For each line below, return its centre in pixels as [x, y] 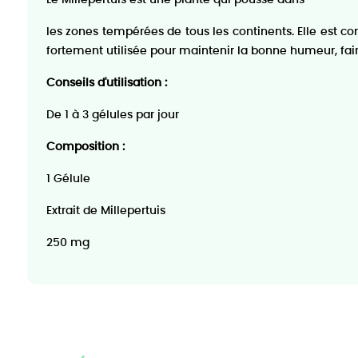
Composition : [85, 147]
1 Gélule [68, 179]
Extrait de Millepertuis [105, 211]
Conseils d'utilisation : [106, 83]
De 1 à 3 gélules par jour [112, 115]
